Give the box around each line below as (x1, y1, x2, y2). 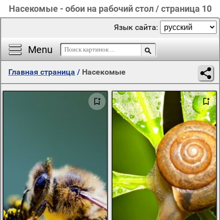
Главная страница (8, 67, 75, 77)
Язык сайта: (114, 23, 160, 32)
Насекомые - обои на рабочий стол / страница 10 (8, 3, 212, 14)
